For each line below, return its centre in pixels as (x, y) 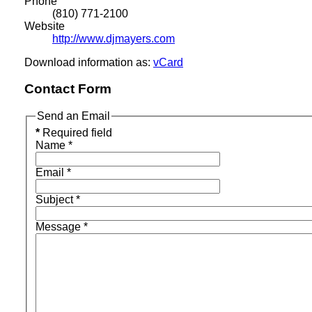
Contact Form (68, 89)
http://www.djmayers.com (114, 38)
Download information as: (89, 62)
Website (45, 26)
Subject (54, 199)
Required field (76, 132)
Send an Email (73, 116)
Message (58, 226)
